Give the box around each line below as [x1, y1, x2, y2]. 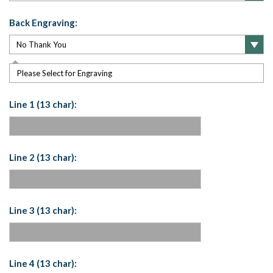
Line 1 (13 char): [9, 99, 77, 110]
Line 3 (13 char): [9, 205, 77, 216]
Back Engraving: [9, 17, 77, 29]
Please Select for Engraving [17, 68, 112, 79]
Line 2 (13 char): [9, 152, 77, 163]
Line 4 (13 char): [9, 258, 77, 269]
